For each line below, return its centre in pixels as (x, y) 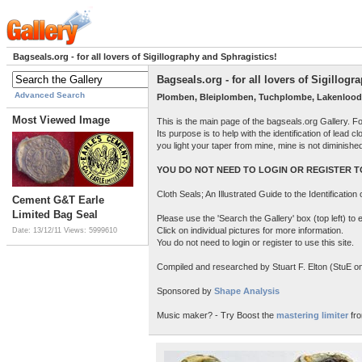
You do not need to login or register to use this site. (255, 242)
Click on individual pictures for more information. (250, 230)
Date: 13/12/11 (38, 231)
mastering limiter (312, 315)
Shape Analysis (246, 290)
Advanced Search (50, 95)
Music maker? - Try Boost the (217, 315)
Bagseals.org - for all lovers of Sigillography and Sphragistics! (145, 57)
